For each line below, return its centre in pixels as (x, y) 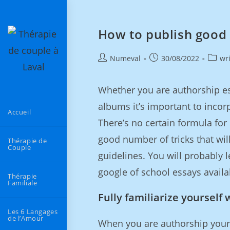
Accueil (20, 112)
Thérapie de (27, 141)
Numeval (125, 58)
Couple (20, 147)
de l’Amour (26, 218)
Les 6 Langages (33, 212)
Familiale (23, 183)
